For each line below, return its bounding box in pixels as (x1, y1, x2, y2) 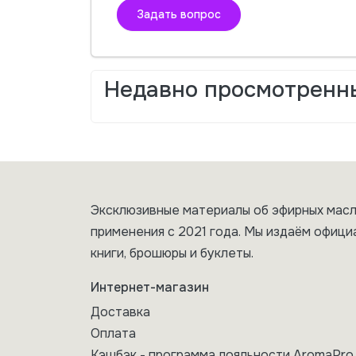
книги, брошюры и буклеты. (91, 245, 253, 262)
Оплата (91, 325, 136, 342)
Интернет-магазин (91, 279, 209, 296)
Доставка (91, 304, 150, 321)
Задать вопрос (137, 7, 221, 22)
